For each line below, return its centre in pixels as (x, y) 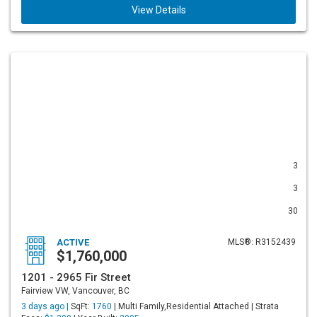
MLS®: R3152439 (262, 242)
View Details (158, 10)
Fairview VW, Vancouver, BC (75, 291)
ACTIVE (73, 242)
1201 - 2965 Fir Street (76, 277)
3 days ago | (46, 306)
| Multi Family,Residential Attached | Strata (195, 306)
